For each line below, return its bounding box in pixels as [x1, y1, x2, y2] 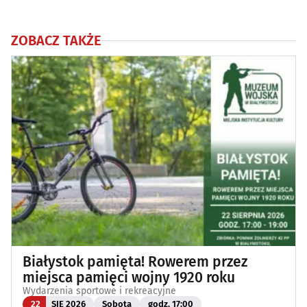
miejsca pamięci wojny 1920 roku [23, 268, 235, 286]
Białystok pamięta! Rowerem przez [23, 252, 247, 271]
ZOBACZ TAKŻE [11, 32, 101, 49]
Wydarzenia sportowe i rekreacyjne [23, 284, 176, 297]
